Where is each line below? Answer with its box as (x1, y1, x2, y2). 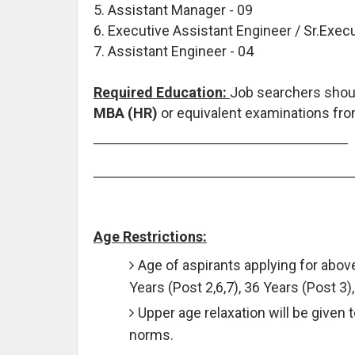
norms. (129, 326, 174, 343)
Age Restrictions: (94, 227, 207, 245)
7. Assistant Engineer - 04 (94, 42, 254, 59)
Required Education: (94, 83, 230, 101)
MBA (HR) (94, 104, 158, 121)
